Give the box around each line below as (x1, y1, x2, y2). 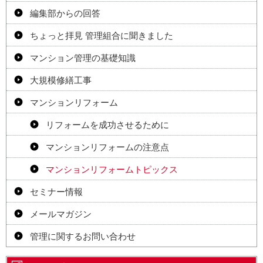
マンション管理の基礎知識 (30, 52, 136, 63)
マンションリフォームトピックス (46, 164, 178, 174)
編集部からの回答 (30, 8, 100, 18)
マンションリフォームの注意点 (46, 141, 169, 152)
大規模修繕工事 (30, 75, 92, 85)
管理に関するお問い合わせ (30, 231, 136, 241)
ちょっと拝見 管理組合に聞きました (30, 30, 173, 41)
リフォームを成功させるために (46, 119, 169, 130)
